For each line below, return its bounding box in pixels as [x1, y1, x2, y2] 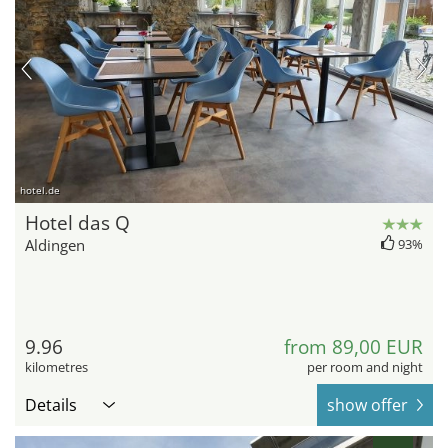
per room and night [307, 358, 423, 377]
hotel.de [20, 183, 60, 198]
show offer [327, 394, 408, 417]
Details [25, 394, 77, 417]
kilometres [25, 358, 88, 377]
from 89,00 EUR [284, 334, 423, 361]
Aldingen [25, 235, 85, 256]
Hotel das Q [25, 210, 130, 237]
